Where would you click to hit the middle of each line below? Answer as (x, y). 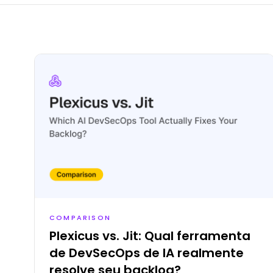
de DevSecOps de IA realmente (147, 253)
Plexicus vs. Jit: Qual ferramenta (150, 236)
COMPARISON (80, 217)
